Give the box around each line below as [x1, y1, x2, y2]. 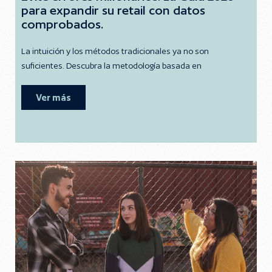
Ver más [36, 92, 71, 103]
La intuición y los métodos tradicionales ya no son [21, 46, 209, 56]
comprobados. [21, 17, 103, 32]
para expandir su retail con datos [21, 3, 205, 18]
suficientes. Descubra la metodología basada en [21, 61, 202, 70]
